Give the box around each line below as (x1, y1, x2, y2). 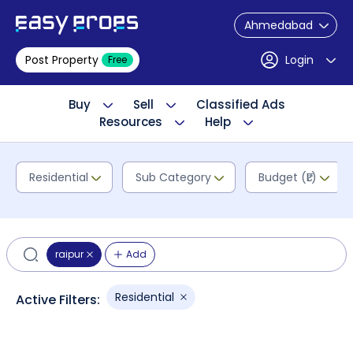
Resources (98, 113, 162, 130)
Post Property (25, 52, 98, 68)
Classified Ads (195, 96, 285, 113)
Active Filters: (16, 291, 100, 309)
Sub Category (136, 169, 211, 185)
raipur (55, 247, 84, 261)
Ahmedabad (244, 17, 313, 33)
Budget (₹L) (258, 169, 317, 185)
